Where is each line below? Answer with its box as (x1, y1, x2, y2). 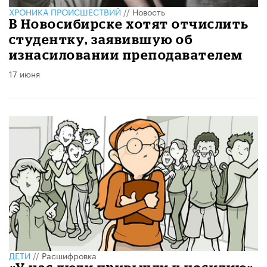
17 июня (9, 67, 40, 80)
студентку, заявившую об (9, 32, 193, 47)
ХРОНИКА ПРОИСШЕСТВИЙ (9, 5, 121, 18)
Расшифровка (42, 249, 97, 262)
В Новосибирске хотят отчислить (9, 16, 249, 32)
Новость (132, 5, 165, 18)
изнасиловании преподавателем (9, 47, 243, 63)
